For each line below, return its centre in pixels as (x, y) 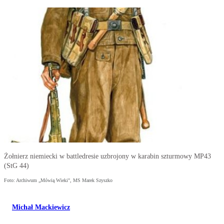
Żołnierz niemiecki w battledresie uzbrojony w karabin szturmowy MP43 (107, 156)
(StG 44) (16, 166)
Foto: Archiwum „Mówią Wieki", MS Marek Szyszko (58, 180)
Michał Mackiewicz (41, 207)
